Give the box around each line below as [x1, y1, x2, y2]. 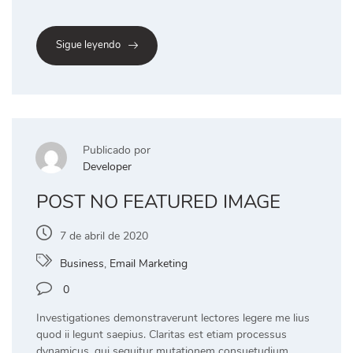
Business [60, 255, 104, 271]
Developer [83, 158, 132, 174]
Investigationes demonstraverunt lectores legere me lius [36, 310, 310, 325]
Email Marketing [110, 255, 188, 271]
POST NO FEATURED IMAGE [36, 188, 281, 214]
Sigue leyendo [56, 38, 121, 53]
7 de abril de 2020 [60, 228, 148, 243]
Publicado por [83, 142, 150, 158]
